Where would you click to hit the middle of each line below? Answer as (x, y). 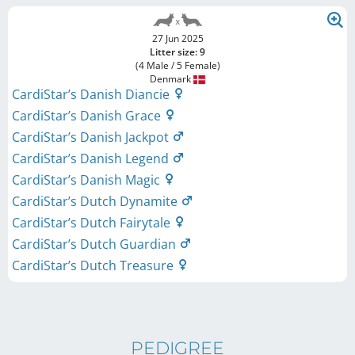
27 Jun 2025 (177, 38)
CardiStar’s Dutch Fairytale (93, 223)
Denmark (171, 79)
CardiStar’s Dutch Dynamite (96, 201)
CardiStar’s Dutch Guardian (95, 244)
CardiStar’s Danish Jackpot (92, 137)
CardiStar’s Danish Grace (88, 116)
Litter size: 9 (177, 52)
